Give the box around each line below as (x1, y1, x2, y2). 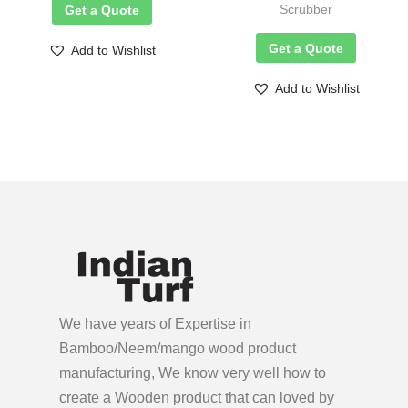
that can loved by (225, 390, 334, 406)
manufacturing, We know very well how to (59, 365, 326, 382)
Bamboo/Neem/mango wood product (59, 341, 296, 357)
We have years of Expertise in (59, 316, 251, 332)
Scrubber (280, 2, 332, 17)
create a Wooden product (59, 390, 221, 406)
